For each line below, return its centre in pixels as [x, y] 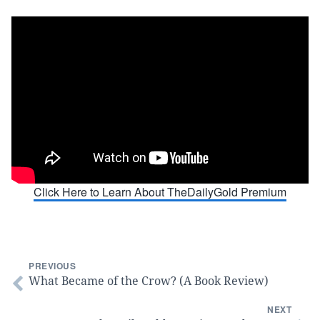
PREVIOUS [52, 265]
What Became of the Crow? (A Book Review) [149, 280]
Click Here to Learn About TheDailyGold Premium [160, 191]
